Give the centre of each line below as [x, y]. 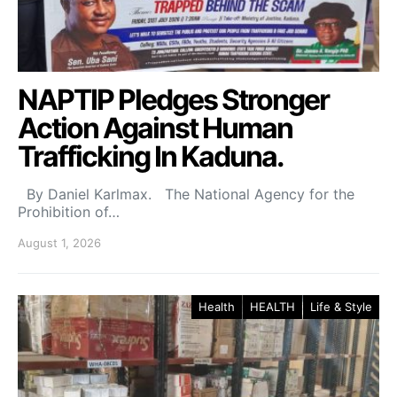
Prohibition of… [69, 211]
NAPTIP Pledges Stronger [173, 99]
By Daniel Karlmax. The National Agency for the [186, 194]
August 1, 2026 [59, 242]
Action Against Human [155, 128]
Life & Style [341, 306]
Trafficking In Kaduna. [151, 156]
